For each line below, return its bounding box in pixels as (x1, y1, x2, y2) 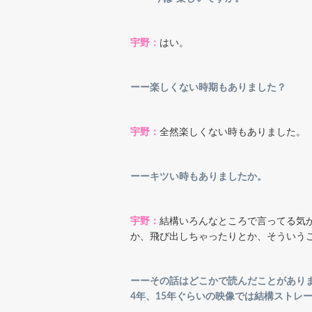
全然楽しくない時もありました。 (159, 127, 306, 137)
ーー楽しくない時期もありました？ (130, 82, 296, 93)
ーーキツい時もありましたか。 (130, 171, 267, 182)
